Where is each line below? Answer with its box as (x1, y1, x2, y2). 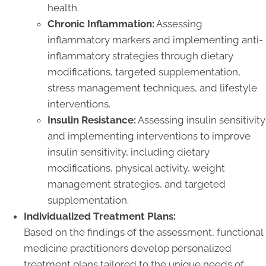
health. (47, 1, 79, 14)
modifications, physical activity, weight (47, 161, 225, 174)
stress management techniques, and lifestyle (47, 81, 257, 94)
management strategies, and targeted (47, 178, 226, 190)
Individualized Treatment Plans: (24, 210, 176, 222)
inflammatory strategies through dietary (47, 49, 233, 62)
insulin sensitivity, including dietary (47, 145, 210, 158)
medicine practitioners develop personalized (24, 242, 232, 254)
